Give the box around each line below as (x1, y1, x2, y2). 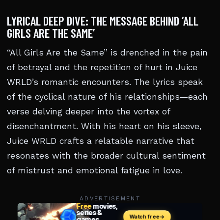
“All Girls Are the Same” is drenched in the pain (7, 48, 208, 57)
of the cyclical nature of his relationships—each (7, 92, 208, 102)
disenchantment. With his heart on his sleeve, (7, 121, 201, 131)
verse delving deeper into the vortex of (7, 107, 170, 116)
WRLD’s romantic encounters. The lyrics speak (7, 77, 203, 87)
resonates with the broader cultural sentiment (7, 151, 206, 161)
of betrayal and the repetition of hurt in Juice (7, 62, 197, 72)
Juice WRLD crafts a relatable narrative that (7, 136, 194, 146)
